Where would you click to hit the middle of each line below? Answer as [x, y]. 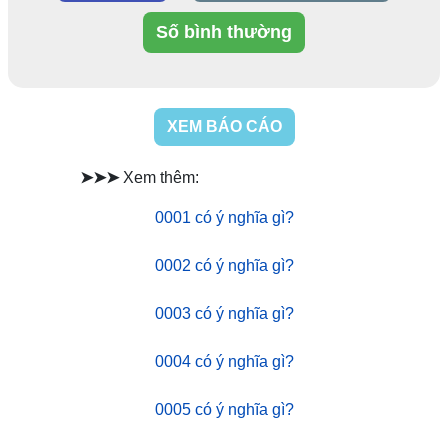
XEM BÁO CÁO [224, 126]
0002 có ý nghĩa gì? [224, 265]
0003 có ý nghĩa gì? [224, 313]
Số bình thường [238, 32]
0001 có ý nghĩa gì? [224, 217]
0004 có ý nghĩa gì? [224, 361]
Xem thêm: [161, 177]
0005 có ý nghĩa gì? [224, 409]
